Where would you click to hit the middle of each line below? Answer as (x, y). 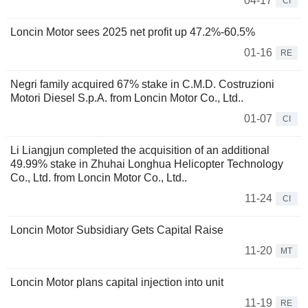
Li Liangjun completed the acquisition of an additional (140, 150)
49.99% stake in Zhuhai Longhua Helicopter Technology (147, 164)
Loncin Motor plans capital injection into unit (117, 282)
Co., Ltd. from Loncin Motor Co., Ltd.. (99, 177)
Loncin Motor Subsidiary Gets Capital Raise (117, 230)
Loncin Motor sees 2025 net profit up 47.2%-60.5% (133, 32)
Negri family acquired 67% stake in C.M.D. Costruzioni (142, 84)
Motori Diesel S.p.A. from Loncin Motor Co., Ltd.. (127, 98)
